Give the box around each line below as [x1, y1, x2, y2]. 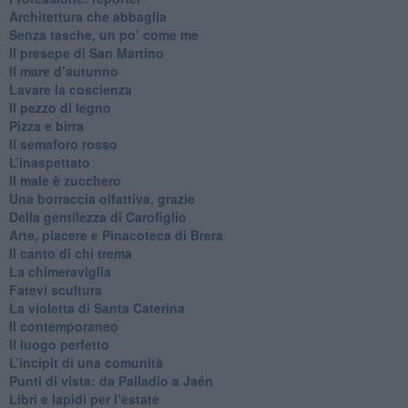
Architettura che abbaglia [8, 7, 167, 26]
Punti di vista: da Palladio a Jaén [8, 372, 213, 391]
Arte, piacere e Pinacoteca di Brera [8, 226, 223, 245]
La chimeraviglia [8, 262, 111, 281]
